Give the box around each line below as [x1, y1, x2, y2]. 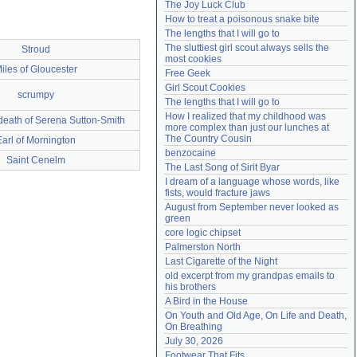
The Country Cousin [165, 133, 252, 144]
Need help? [171, 7, 217, 17]
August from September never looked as [165, 202, 339, 213]
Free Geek [165, 68, 210, 79]
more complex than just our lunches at [165, 122, 329, 133]
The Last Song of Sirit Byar [165, 162, 280, 173]
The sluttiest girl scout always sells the [165, 42, 329, 53]
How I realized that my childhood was [165, 111, 326, 122]
